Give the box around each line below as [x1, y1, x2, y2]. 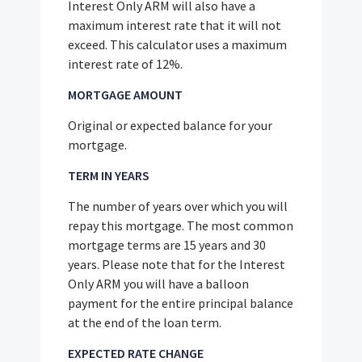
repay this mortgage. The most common [68, 217, 294, 234]
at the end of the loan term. [68, 314, 222, 330]
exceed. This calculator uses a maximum [68, 36, 288, 53]
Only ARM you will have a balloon [68, 275, 250, 292]
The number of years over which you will [68, 197, 288, 214]
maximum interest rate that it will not [68, 16, 282, 33]
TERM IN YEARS [68, 166, 150, 183]
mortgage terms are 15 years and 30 [68, 236, 267, 253]
